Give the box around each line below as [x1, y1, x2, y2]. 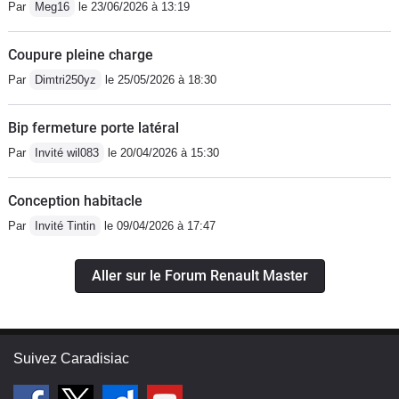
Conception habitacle [8, 192, 142, 209]
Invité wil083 [35, 146, 99, 159]
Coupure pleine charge [8, 46, 153, 63]
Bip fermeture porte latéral [8, 119, 179, 136]
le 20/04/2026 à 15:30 [104, 146, 219, 159]
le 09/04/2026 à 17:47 [101, 219, 216, 232]
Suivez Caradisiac [13, 351, 129, 366]
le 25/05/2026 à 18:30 [102, 73, 216, 86]
